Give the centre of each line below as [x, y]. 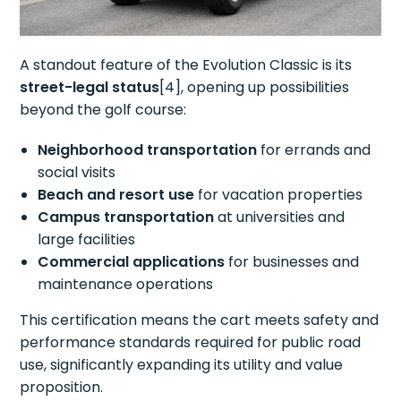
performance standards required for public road [191, 343]
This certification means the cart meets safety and [200, 320]
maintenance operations [126, 285]
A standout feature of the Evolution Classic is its [186, 65]
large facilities [87, 240]
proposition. [62, 388]
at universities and [280, 218]
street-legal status [90, 88]
